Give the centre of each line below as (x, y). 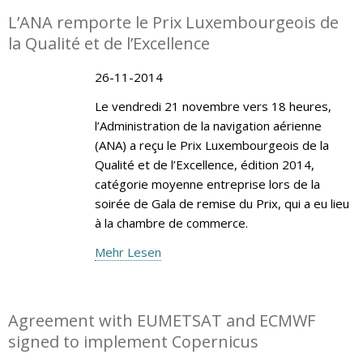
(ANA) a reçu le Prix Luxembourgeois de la (211, 145)
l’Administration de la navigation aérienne (208, 125)
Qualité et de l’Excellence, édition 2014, (204, 164)
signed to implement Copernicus (133, 341)
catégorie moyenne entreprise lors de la (207, 184)
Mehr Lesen (128, 252)
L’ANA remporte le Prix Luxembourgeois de (173, 22)
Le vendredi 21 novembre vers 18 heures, (213, 106)
